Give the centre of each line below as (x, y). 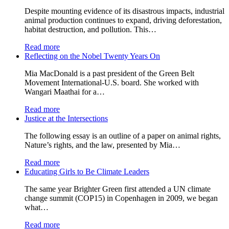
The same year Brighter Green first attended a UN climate (118, 189)
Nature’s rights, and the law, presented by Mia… (102, 145)
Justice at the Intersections (66, 118)
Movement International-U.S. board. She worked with (112, 82)
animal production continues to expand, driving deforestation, (123, 20)
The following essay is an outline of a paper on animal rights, (123, 135)
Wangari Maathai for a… (65, 91)
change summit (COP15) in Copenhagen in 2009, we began (121, 198)
